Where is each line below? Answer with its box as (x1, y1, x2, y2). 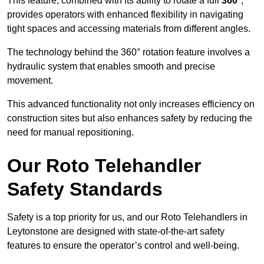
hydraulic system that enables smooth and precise (7, 61, 215, 72)
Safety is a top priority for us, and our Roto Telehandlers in (7, 212, 247, 223)
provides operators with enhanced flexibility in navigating (7, 9, 243, 20)
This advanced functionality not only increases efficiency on (7, 99, 255, 110)
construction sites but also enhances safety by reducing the (7, 113, 252, 124)
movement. (7, 75, 53, 86)
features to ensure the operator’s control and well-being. (7, 240, 239, 251)
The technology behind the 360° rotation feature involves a (7, 47, 250, 58)
